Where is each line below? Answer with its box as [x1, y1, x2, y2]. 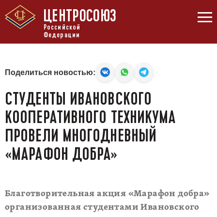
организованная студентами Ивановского [5, 202, 200, 213]
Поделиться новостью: [5, 68, 95, 77]
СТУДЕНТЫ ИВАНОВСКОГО [5, 88, 152, 110]
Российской [43, 22, 81, 32]
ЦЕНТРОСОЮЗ [43, 5, 117, 27]
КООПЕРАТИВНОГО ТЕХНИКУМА [5, 106, 176, 128]
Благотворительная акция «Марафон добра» [5, 188, 210, 200]
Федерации [43, 30, 80, 40]
